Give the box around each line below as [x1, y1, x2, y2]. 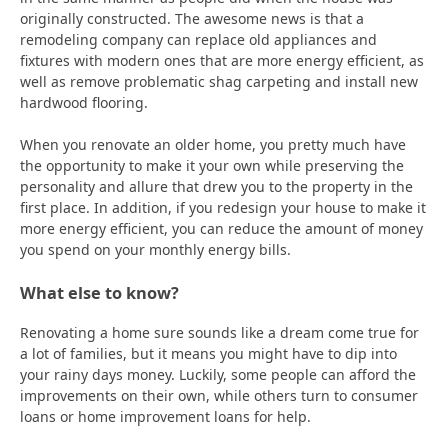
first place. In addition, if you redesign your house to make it [20, 198, 426, 218]
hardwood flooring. [20, 93, 148, 113]
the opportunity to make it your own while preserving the [20, 156, 404, 176]
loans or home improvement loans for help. [20, 406, 315, 426]
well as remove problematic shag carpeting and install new [20, 72, 418, 92]
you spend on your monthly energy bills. [20, 240, 291, 260]
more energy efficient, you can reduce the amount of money [20, 219, 423, 239]
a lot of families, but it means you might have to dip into [20, 343, 397, 363]
